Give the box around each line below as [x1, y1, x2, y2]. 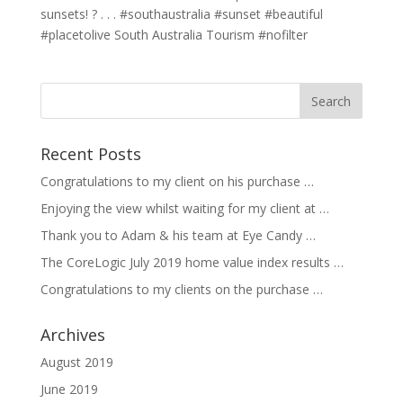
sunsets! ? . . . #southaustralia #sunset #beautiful [40, 5, 323, 23]
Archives [40, 324, 105, 346]
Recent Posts [40, 143, 141, 166]
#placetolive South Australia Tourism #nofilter [40, 26, 308, 44]
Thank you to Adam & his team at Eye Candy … [40, 227, 316, 245]
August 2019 [40, 354, 113, 372]
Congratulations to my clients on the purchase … [40, 281, 323, 299]
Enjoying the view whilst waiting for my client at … [40, 200, 329, 218]
